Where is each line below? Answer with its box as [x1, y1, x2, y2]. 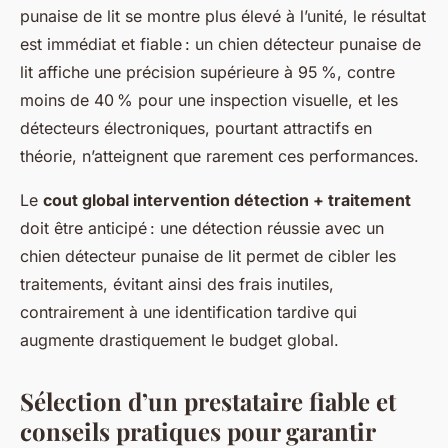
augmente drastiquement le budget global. [20, 330, 339, 350]
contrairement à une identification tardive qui [20, 302, 357, 322]
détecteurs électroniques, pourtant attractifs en [20, 118, 372, 138]
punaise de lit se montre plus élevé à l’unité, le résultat [20, 6, 426, 26]
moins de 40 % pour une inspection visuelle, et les [20, 90, 398, 110]
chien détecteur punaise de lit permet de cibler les [20, 246, 396, 266]
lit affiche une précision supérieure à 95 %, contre [20, 62, 395, 82]
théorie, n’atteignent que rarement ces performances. [20, 146, 419, 166]
